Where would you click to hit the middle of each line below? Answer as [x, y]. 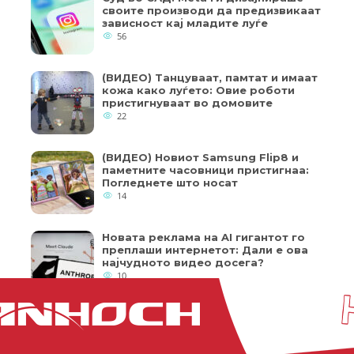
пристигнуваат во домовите [187, 103]
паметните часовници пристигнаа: [205, 170]
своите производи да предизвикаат [211, 11]
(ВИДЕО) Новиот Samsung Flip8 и [200, 158]
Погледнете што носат [170, 183]
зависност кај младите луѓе [185, 23]
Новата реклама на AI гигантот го [203, 237]
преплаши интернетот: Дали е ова [205, 250]
